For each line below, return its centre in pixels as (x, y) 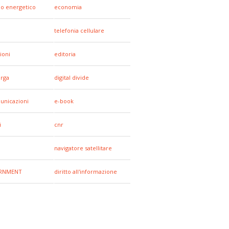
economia (68, 7)
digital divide (72, 77)
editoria (65, 54)
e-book (64, 101)
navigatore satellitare (83, 148)
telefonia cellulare (79, 30)
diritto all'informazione (86, 171)
